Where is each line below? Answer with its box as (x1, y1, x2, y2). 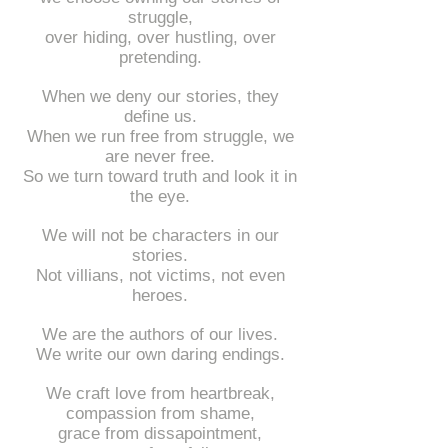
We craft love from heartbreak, (45, 384, 275, 403)
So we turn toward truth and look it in (23, 167, 297, 186)
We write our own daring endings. (35, 345, 285, 364)
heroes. (132, 286, 188, 305)
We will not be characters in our (41, 226, 279, 245)
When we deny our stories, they (41, 87, 279, 106)
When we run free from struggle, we (26, 127, 294, 146)
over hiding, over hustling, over (44, 28, 276, 47)
